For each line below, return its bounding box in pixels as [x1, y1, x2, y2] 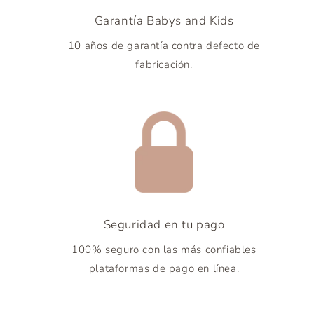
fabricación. [135, 57, 193, 72]
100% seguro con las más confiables [71, 242, 257, 257]
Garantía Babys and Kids [94, 13, 234, 29]
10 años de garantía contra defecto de [67, 39, 261, 53]
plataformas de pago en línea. [88, 261, 240, 275]
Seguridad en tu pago [103, 216, 225, 233]
